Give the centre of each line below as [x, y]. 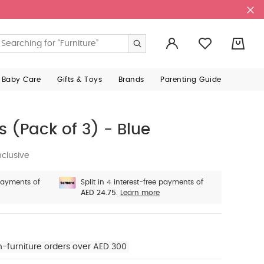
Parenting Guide [191, 80]
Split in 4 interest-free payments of [142, 182]
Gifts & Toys [80, 80]
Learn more [140, 193]
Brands [131, 80]
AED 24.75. [100, 193]
